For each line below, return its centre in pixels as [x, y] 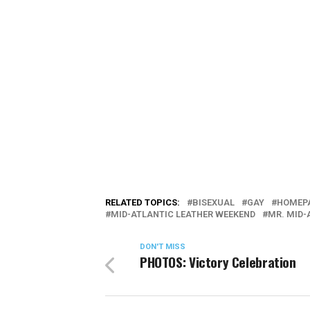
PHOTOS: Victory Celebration [218, 262]
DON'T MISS [163, 246]
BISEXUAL [213, 202]
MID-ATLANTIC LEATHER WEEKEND [183, 214]
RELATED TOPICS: [143, 202]
